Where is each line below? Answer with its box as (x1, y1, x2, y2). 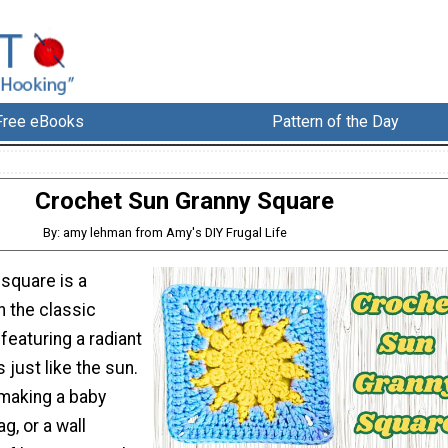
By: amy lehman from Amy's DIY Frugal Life (42, 225, 287, 241)
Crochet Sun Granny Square (34, 187, 334, 216)
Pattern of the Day (272, 112, 400, 132)
